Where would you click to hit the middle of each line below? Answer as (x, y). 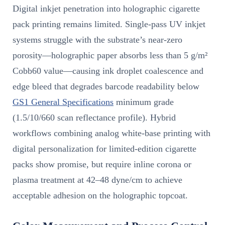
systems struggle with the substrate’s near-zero (97, 39)
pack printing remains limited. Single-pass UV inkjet (109, 24)
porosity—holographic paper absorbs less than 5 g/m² (110, 55)
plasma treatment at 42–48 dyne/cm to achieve (97, 180)
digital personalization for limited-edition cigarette (104, 148)
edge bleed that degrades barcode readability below (106, 86)
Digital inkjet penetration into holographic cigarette (106, 8)
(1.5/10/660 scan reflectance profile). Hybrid (94, 117)
